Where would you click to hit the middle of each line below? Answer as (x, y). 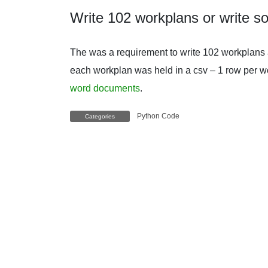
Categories (100, 117)
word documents (105, 88)
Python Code (158, 116)
